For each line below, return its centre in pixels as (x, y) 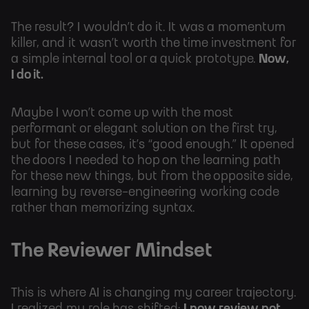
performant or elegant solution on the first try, (144, 129)
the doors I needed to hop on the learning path (146, 161)
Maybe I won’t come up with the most (122, 113)
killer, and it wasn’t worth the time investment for (153, 44)
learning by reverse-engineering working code (145, 193)
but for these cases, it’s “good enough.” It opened (153, 145)
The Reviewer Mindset (112, 251)
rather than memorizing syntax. (103, 209)
